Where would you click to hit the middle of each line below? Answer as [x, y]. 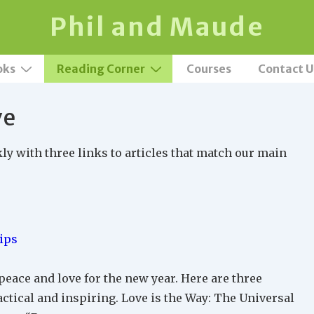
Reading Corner [101, 69]
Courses [209, 69]
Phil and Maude [157, 27]
